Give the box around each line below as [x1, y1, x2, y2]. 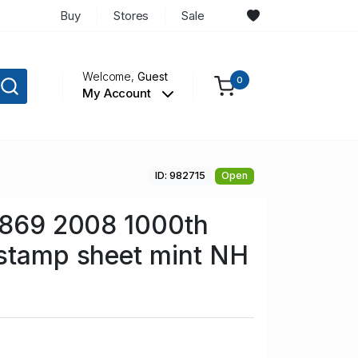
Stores [113, 7, 149, 23]
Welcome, [82, 70, 138, 84]
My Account [82, 86, 154, 101]
